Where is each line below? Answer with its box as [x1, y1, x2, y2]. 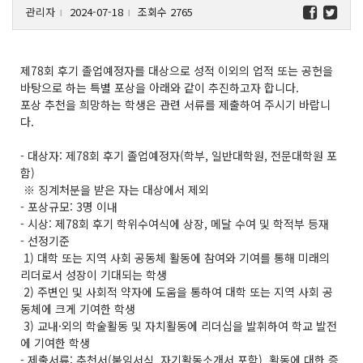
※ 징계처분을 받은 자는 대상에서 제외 [20, 181, 209, 198]
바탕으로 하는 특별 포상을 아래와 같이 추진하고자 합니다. [20, 79, 299, 96]
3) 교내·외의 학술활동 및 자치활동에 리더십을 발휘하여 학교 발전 [20, 317, 337, 334]
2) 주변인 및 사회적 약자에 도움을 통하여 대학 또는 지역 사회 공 [20, 283, 333, 300]
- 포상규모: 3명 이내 [20, 198, 117, 215]
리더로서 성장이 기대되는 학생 [20, 266, 167, 283]
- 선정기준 [20, 232, 70, 249]
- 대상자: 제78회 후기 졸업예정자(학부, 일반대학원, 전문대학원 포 [20, 147, 337, 164]
